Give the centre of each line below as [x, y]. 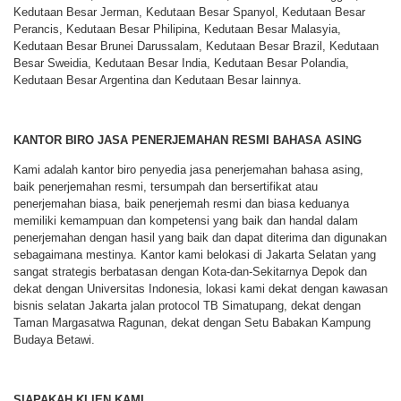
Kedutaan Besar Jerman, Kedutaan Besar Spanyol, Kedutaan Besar [189, 12]
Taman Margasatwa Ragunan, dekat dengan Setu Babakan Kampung [192, 323]
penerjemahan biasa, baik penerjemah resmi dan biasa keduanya [181, 204]
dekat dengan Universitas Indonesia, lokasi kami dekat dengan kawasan [200, 289]
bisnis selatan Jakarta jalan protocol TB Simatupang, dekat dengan [187, 306]
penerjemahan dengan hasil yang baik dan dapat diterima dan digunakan [200, 238]
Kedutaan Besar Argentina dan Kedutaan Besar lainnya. [158, 80]
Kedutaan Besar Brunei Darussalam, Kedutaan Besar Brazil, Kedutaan [196, 46]
